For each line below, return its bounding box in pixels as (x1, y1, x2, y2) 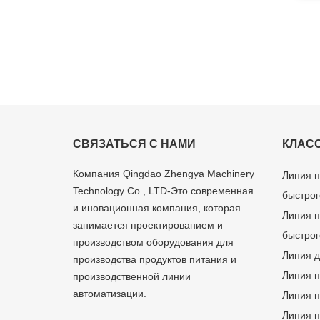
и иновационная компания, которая (73, 201, 241, 214)
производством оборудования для (73, 236, 234, 248)
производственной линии (73, 270, 191, 282)
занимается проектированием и (73, 219, 223, 231)
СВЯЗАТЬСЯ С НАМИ (73, 137, 196, 150)
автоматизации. (73, 287, 146, 299)
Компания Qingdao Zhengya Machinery (73, 167, 254, 179)
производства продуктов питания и (73, 253, 236, 265)
